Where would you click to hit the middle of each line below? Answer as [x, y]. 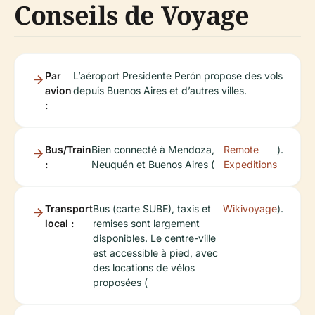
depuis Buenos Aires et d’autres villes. [160, 90]
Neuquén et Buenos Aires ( [153, 164]
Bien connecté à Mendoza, [153, 149]
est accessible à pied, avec [155, 253]
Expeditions [250, 164]
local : [59, 223]
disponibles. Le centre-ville [154, 238]
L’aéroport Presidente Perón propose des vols [178, 76]
